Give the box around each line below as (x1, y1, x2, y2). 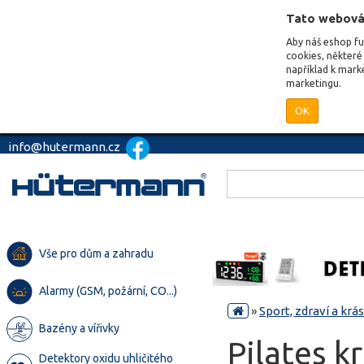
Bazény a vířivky (39, 322, 119, 335)
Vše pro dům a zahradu (39, 247, 154, 260)
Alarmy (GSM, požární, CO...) (39, 284, 177, 297)
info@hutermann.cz (8, 139, 123, 154)
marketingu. (286, 78, 341, 89)
